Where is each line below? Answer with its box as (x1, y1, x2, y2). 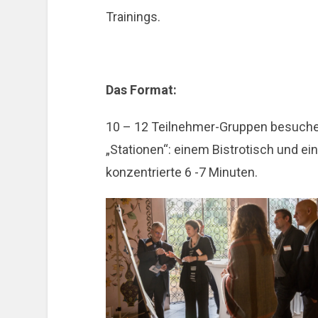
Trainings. (105, 9, 160, 24)
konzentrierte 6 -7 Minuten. (105, 165, 258, 180)
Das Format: (105, 82, 177, 98)
